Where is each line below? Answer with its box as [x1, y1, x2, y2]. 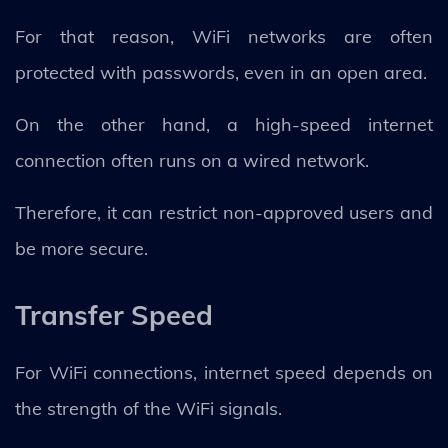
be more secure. [15, 237, 148, 260]
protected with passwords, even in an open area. [15, 61, 427, 84]
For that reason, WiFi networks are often [15, 25, 433, 48]
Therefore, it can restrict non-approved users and [15, 201, 433, 224]
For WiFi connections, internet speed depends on [15, 361, 433, 384]
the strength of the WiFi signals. [15, 397, 282, 420]
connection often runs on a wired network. [15, 149, 369, 172]
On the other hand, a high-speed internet [15, 113, 433, 136]
